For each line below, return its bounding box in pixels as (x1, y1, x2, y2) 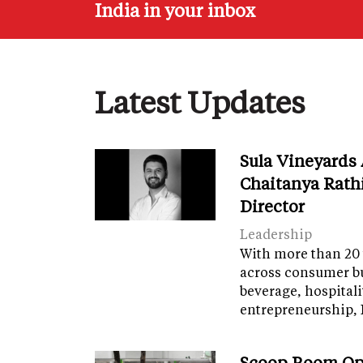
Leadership (240, 225, 313, 243)
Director (240, 195, 305, 217)
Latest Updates (95, 82, 305, 122)
